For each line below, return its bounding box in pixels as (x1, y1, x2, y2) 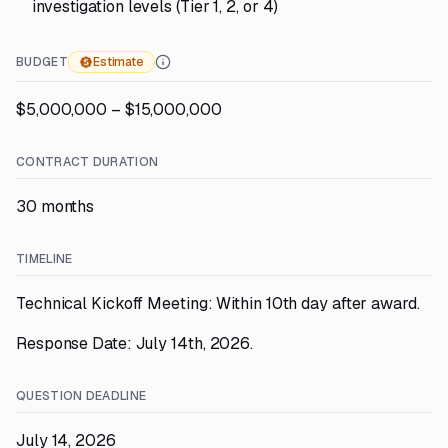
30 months (16, 196, 95, 217)
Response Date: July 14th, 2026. (16, 333, 254, 354)
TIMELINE (16, 251, 73, 267)
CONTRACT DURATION (16, 154, 159, 170)
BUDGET (16, 54, 68, 70)
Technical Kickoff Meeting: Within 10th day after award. (16, 293, 420, 314)
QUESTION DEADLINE (16, 388, 147, 404)
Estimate (92, 54, 145, 70)
